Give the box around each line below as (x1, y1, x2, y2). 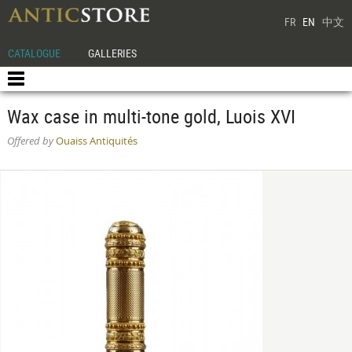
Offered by (6, 134, 53, 148)
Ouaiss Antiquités (53, 134, 137, 148)
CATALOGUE (8, 46, 60, 60)
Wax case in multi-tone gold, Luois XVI (6, 104, 295, 129)
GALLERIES (88, 46, 137, 60)
